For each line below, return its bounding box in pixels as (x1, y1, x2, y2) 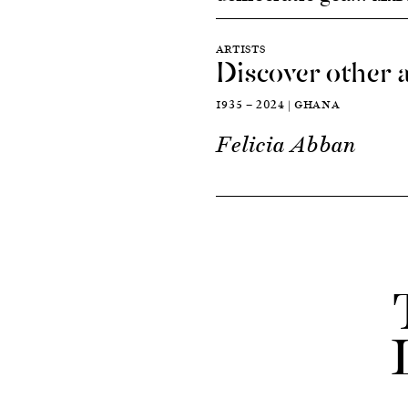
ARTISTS (215, 40, 266, 57)
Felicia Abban (215, 130, 357, 159)
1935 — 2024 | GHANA (215, 96, 341, 113)
